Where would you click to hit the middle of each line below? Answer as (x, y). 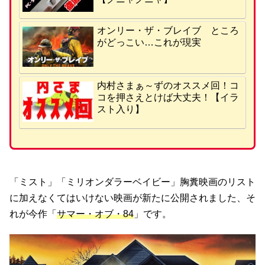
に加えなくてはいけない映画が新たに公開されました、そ (132, 198)
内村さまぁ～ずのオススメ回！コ (168, 86)
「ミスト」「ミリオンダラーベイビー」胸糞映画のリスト (132, 182)
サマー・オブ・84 (95, 214)
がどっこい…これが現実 (149, 43)
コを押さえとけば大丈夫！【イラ (168, 98)
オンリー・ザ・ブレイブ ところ (168, 31)
